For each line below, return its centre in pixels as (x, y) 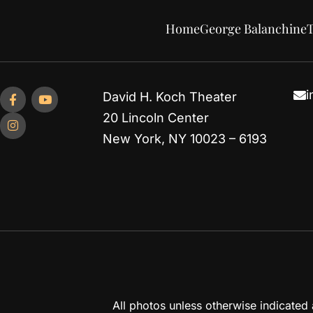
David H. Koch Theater (169, 96)
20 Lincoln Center (155, 117)
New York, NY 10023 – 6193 (184, 138)
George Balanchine (253, 28)
